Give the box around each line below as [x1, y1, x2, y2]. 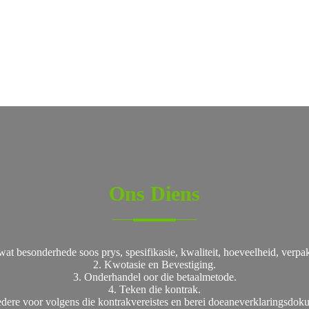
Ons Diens [109, 182, 200, 205]
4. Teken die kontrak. [108, 283, 201, 295]
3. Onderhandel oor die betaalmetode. [72, 271, 237, 283]
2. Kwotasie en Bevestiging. [93, 259, 216, 270]
